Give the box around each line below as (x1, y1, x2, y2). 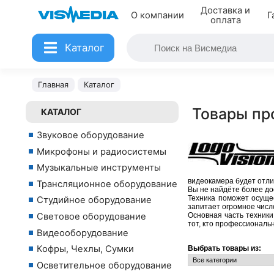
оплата (210, 15, 241, 26)
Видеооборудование (37, 227, 128, 239)
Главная (38, 80, 68, 89)
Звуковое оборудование (37, 130, 144, 141)
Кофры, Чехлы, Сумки (37, 243, 134, 255)
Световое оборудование (37, 210, 146, 222)
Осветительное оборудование (37, 259, 172, 271)
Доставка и (201, 5, 251, 16)
